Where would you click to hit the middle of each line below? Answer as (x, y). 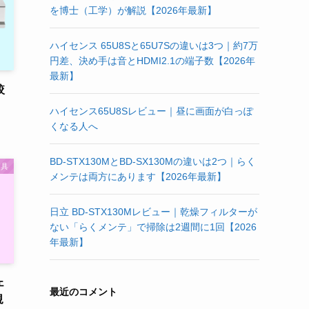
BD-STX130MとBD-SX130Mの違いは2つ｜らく (153, 161)
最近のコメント (83, 292)
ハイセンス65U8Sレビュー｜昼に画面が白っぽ (151, 111)
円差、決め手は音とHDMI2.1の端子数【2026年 (152, 61)
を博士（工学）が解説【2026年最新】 (133, 10)
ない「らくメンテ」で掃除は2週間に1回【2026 (153, 227)
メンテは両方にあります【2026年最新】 (138, 177)
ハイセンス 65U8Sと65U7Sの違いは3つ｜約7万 (154, 46)
